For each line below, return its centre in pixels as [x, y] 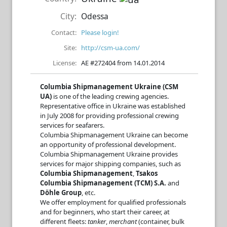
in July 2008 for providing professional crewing [109, 115]
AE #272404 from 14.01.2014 [123, 63]
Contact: [64, 32]
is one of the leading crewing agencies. [110, 96]
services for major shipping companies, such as [110, 163]
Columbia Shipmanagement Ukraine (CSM [109, 86]
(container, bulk [161, 221]
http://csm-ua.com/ [110, 47]
